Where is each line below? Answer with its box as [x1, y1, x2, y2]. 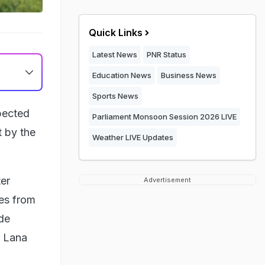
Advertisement [144, 176, 191, 184]
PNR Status [147, 50, 186, 59]
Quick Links [89, 27, 143, 38]
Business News [161, 70, 216, 80]
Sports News [92, 91, 138, 101]
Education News [92, 70, 151, 80]
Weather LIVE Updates [92, 132, 173, 142]
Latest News [92, 50, 137, 59]
